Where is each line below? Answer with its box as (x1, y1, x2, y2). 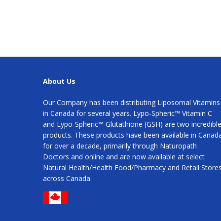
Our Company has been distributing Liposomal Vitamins (43, 97, 220, 107)
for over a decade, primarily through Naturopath (43, 141, 197, 150)
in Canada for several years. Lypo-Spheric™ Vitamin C (43, 108, 212, 118)
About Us (43, 76, 75, 86)
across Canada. (43, 173, 92, 183)
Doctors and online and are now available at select (43, 151, 205, 161)
